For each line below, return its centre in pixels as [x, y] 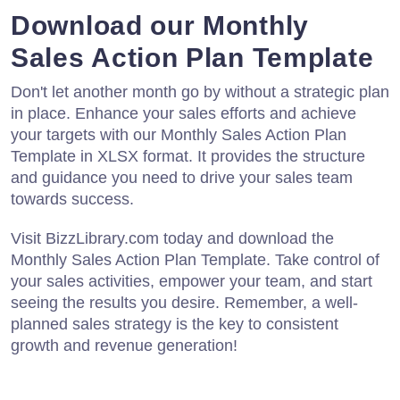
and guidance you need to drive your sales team [182, 178]
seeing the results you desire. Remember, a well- [184, 303]
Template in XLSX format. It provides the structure [188, 157]
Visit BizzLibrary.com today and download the [172, 239]
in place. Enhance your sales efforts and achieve [183, 114]
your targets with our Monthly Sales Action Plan [179, 135]
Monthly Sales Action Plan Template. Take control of [195, 260]
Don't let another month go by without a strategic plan [200, 92]
